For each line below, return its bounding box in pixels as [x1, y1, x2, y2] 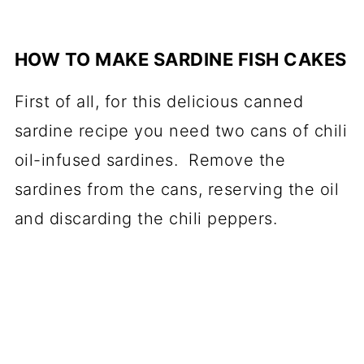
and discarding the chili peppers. [14, 208, 278, 228]
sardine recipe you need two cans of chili [14, 120, 348, 141]
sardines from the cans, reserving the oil [14, 179, 340, 199]
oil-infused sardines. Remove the [14, 149, 286, 170]
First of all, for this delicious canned [14, 91, 304, 111]
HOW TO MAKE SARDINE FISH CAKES [14, 48, 347, 70]
